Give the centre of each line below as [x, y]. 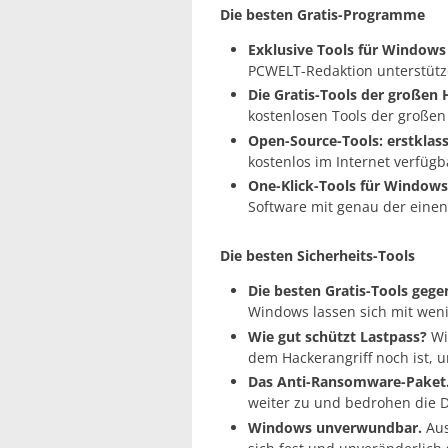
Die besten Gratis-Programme [322, 14]
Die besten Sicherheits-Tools [317, 256]
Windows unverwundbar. [335, 427]
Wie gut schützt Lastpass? [337, 336]
